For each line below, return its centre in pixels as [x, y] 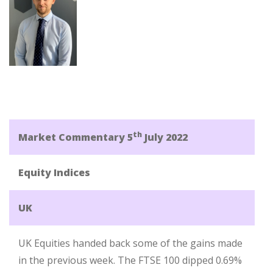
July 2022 [165, 137]
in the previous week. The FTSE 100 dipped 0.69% [130, 260]
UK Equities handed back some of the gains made [130, 243]
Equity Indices [54, 172]
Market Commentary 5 [76, 137]
